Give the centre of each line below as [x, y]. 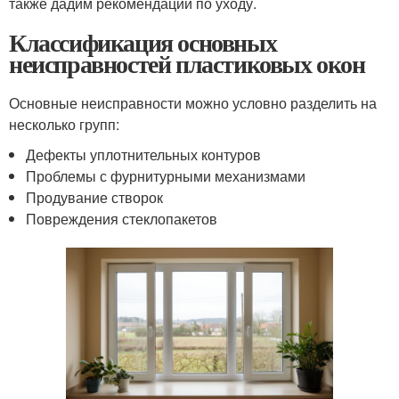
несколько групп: [64, 125]
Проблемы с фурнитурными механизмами [166, 176]
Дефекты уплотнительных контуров [144, 155]
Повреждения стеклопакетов [122, 219]
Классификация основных [143, 43]
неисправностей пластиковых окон [187, 64]
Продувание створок [95, 198]
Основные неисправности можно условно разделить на [193, 103]
